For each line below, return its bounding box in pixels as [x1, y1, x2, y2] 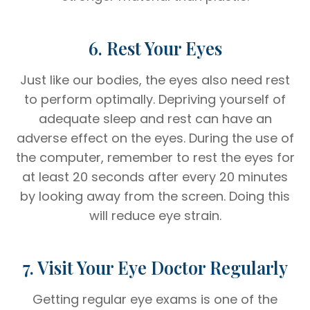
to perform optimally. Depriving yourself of [24, 90, 286, 108]
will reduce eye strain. [89, 206, 221, 224]
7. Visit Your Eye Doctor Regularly [22, 255, 288, 279]
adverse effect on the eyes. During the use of [16, 129, 294, 147]
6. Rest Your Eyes [88, 36, 222, 60]
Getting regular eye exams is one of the [33, 290, 277, 308]
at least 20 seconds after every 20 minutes [22, 167, 288, 185]
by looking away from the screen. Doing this [20, 187, 290, 205]
